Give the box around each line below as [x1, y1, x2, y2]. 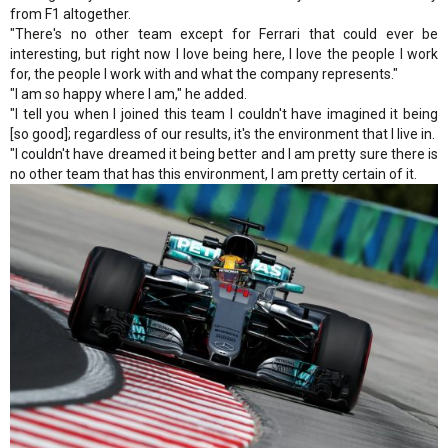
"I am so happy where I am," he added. [10, 85, 247, 102]
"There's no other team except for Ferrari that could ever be [10, 25, 438, 42]
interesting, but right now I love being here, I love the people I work [10, 45, 438, 62]
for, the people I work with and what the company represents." [10, 65, 398, 82]
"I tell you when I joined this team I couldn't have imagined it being [10, 105, 438, 122]
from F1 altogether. [10, 5, 131, 22]
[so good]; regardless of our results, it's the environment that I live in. [10, 125, 435, 142]
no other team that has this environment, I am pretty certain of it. [10, 165, 417, 182]
